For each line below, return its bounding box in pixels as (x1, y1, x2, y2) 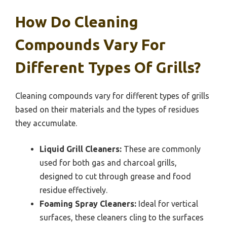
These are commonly (122, 144, 201, 154)
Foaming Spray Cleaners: (40, 199, 136, 209)
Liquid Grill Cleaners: (40, 144, 122, 154)
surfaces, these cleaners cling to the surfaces (40, 213, 204, 222)
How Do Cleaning (15, 13, 138, 31)
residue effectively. (40, 185, 107, 195)
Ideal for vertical (136, 199, 198, 209)
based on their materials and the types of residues (15, 105, 199, 115)
